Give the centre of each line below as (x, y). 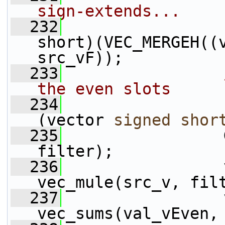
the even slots (104, 89)
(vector (75, 120)
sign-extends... (109, 11)
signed (142, 120)
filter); (75, 151)
